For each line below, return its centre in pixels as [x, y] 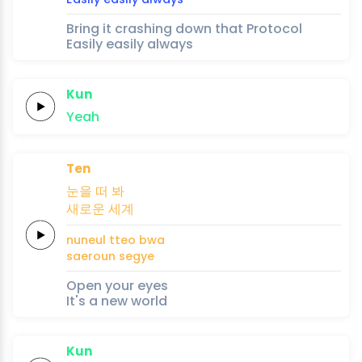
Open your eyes [117, 285]
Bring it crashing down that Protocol [184, 28]
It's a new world [117, 301]
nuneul [86, 240]
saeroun [91, 256]
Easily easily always [130, 44]
